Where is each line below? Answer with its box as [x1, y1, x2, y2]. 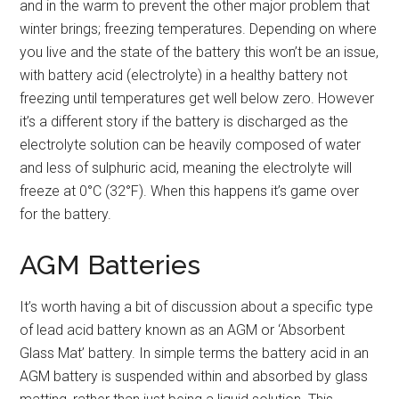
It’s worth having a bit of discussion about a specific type [20, 297, 374, 315]
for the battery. [20, 205, 112, 223]
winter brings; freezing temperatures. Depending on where [20, 20, 378, 37]
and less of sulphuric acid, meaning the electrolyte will [20, 159, 353, 176]
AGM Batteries [20, 248, 201, 281]
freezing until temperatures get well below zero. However [20, 89, 375, 107]
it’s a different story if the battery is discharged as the [20, 112, 349, 130]
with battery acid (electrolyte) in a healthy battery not [20, 66, 348, 84]
